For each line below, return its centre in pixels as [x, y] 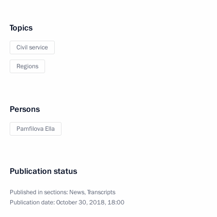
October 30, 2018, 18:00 [90, 202]
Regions [27, 66]
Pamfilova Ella [36, 129]
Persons [25, 109]
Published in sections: [39, 192]
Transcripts [101, 192]
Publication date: [33, 202]
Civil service [32, 47]
